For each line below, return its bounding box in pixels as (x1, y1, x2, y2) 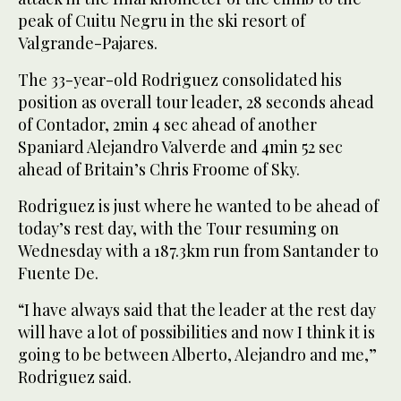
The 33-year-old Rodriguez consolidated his (18, 69, 342, 91)
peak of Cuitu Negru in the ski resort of (18, 10, 305, 32)
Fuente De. (18, 262, 98, 285)
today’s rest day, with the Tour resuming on (18, 218, 339, 240)
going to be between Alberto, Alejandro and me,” (18, 344, 377, 366)
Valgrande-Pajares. (18, 32, 158, 55)
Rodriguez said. (18, 366, 132, 388)
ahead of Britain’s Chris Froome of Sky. (18, 158, 300, 181)
